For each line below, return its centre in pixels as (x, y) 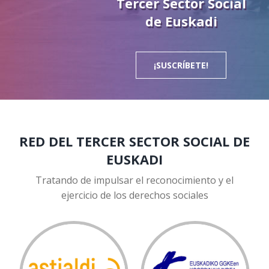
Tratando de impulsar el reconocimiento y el (134, 180)
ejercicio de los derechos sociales (134, 195)
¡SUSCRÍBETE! (181, 65)
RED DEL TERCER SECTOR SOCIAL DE (134, 142)
